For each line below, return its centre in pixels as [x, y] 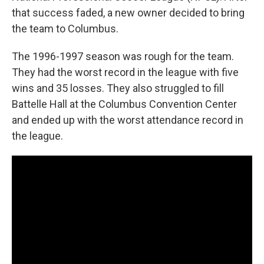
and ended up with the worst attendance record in [128, 120]
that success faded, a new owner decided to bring [128, 12]
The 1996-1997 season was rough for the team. [123, 56]
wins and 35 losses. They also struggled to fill [118, 88]
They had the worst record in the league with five [125, 72]
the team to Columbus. [65, 28]
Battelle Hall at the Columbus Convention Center [124, 104]
